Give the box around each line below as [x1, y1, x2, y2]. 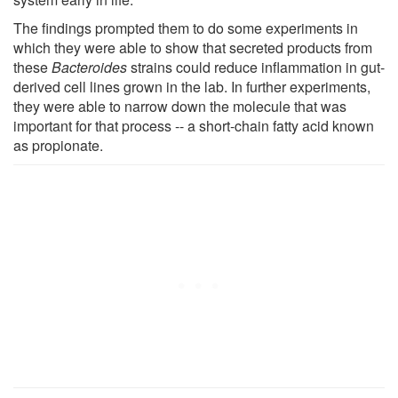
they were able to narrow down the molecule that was [13, 95, 346, 116]
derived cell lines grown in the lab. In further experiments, [13, 76, 370, 97]
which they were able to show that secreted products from [13, 36, 372, 58]
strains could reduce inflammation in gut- [127, 56, 385, 77]
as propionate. [13, 134, 103, 155]
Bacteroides [52, 56, 127, 77]
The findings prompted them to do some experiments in [13, 17, 358, 38]
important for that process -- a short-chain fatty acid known [13, 115, 374, 136]
